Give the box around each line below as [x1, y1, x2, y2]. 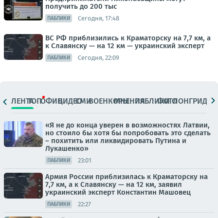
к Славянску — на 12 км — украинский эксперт [45, 41, 204, 51]
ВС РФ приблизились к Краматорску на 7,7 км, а [45, 34, 211, 43]
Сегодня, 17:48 [78, 14, 119, 22]
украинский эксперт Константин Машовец [45, 188, 191, 197]
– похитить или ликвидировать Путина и [45, 136, 186, 145]
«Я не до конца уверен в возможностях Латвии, [45, 121, 210, 130]
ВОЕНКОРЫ [89, 96, 129, 106]
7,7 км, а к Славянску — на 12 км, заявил [45, 180, 182, 189]
